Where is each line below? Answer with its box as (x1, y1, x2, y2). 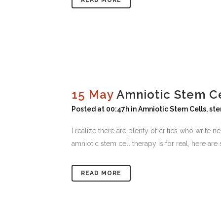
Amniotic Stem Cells (138, 105, 206, 113)
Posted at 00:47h (72, 105, 129, 113)
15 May (72, 87, 113, 102)
